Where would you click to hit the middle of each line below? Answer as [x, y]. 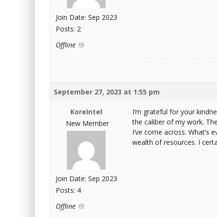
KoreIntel [86, 112]
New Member [87, 123]
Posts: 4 [68, 190]
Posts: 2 [68, 29]
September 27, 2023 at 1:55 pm [107, 92]
